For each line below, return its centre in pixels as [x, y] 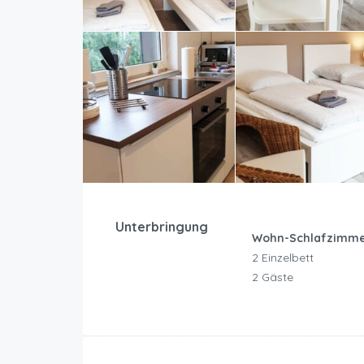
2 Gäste [272, 277]
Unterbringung [162, 227]
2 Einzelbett [282, 258]
